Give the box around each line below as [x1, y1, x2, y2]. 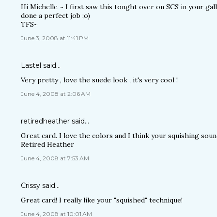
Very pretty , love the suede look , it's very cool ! [21, 76, 178, 84]
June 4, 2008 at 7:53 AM [21, 155, 89, 162]
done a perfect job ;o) [21, 11, 90, 20]
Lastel [21, 61, 41, 70]
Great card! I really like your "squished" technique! [21, 196, 183, 204]
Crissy [21, 181, 40, 190]
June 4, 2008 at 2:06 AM [21, 90, 91, 97]
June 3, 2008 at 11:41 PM [21, 34, 89, 42]
